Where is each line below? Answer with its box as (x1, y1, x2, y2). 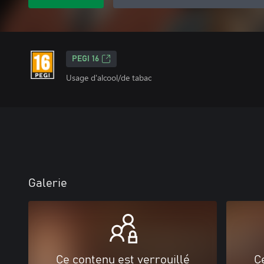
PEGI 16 (72, 55, 99, 63)
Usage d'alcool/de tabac (66, 72, 151, 83)
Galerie (28, 177, 67, 189)
